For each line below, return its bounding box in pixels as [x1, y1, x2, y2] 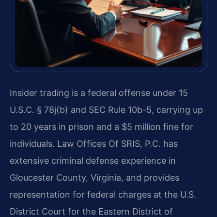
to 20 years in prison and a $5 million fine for [10, 122, 193, 132]
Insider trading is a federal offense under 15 [10, 88, 188, 98]
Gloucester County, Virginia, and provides [10, 172, 179, 183]
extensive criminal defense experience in [10, 155, 176, 166]
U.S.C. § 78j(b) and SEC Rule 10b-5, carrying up [10, 105, 203, 115]
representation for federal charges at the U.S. [10, 189, 196, 200]
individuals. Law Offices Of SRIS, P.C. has [10, 139, 178, 149]
